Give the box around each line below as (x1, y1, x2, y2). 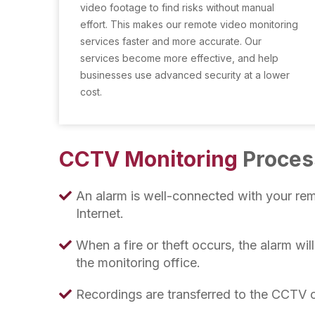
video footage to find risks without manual (80, 1, 274, 13)
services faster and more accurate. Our (80, 35, 262, 47)
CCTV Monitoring (59, 146, 243, 172)
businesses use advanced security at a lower (80, 69, 290, 81)
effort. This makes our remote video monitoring (80, 18, 298, 30)
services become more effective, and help (80, 52, 278, 64)
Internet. (76, 206, 124, 221)
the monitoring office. (76, 255, 200, 270)
